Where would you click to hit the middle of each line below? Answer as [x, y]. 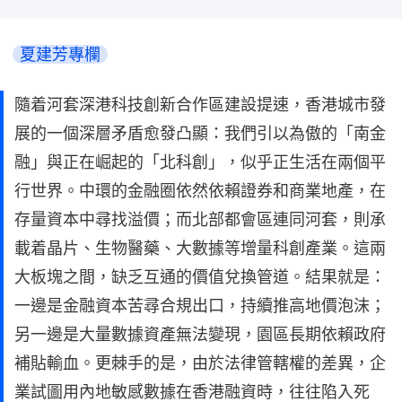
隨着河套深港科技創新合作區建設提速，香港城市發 [200, 105]
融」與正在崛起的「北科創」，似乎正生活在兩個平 [200, 162]
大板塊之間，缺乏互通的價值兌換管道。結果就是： [200, 277]
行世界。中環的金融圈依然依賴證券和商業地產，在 [200, 191]
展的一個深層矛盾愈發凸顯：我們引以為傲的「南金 [200, 133]
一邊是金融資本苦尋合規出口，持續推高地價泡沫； [200, 306]
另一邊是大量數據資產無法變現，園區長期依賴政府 [200, 334]
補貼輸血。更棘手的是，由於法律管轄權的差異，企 [200, 363]
